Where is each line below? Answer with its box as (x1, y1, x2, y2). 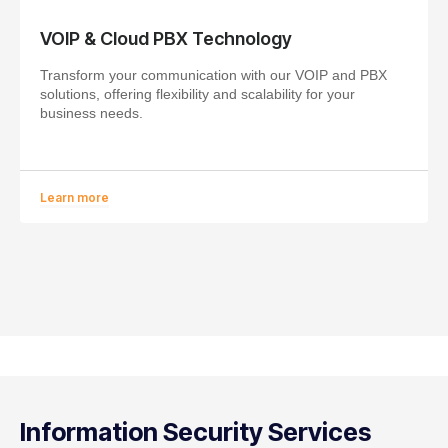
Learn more (40, 189, 109, 205)
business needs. (40, 104, 143, 121)
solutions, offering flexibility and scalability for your (40, 85, 355, 102)
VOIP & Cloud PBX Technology (40, 27, 292, 49)
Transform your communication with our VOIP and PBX (40, 66, 387, 83)
